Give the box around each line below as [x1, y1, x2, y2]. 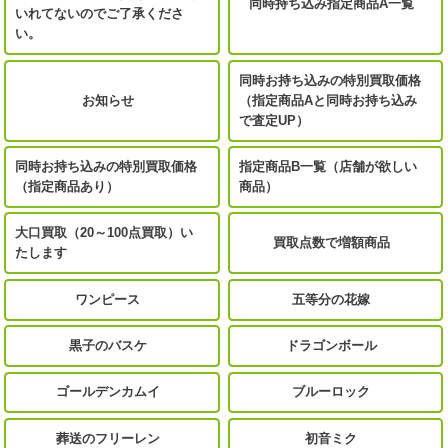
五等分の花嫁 [292, 291, 371, 307]
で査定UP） [239, 112, 310, 128]
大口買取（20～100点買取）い [15, 225, 194, 241]
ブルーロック [292, 384, 371, 400]
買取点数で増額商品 [272, 235, 390, 251]
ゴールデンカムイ [55, 384, 160, 400]
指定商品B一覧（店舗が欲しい [239, 158, 418, 174]
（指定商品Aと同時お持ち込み [239, 92, 418, 108]
